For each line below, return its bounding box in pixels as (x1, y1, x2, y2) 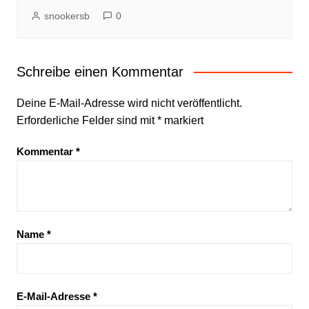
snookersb (43, 10, 90, 22)
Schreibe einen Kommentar (16, 64, 183, 80)
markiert (161, 114, 203, 127)
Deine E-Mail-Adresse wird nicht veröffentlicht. (16, 97, 242, 110)
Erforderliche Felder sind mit (16, 114, 157, 127)
